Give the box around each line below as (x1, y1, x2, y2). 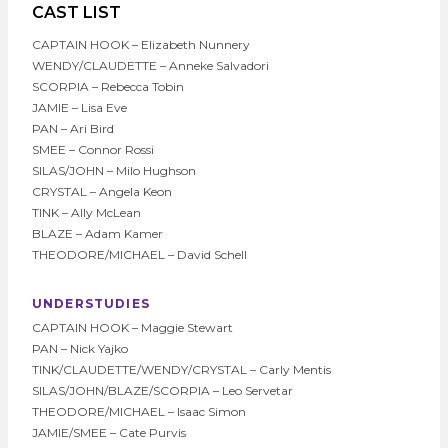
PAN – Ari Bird (32, 120, 117, 136)
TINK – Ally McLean (32, 204, 141, 220)
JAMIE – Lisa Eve (32, 99, 130, 115)
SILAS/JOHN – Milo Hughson (32, 162, 199, 178)
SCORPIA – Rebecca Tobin (32, 78, 184, 94)
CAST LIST (32, 2, 121, 22)
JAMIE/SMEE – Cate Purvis (32, 424, 186, 440)
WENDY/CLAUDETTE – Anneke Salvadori (32, 57, 269, 73)
